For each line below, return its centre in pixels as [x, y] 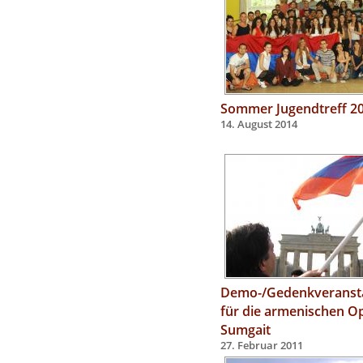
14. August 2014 [259, 124]
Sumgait [246, 329]
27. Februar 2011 [262, 346]
